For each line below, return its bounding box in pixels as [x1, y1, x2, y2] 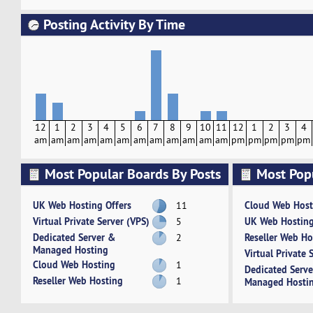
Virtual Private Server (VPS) [33, 214, 150, 228]
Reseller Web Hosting [33, 273, 124, 287]
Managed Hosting [33, 242, 109, 256]
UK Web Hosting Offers [33, 198, 132, 212]
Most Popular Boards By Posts [44, 164, 221, 183]
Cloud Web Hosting [33, 257, 116, 271]
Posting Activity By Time [43, 15, 185, 34]
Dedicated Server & [33, 230, 116, 244]
